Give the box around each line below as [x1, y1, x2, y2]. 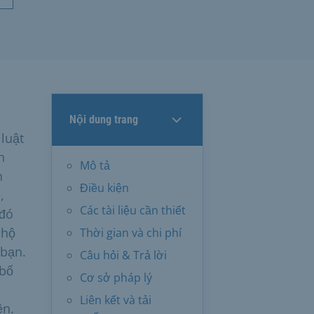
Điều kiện [80, 179, 129, 196]
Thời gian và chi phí [80, 224, 182, 240]
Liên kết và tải [80, 292, 151, 308]
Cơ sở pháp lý [80, 269, 152, 285]
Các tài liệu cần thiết [80, 202, 186, 218]
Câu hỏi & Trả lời [80, 247, 167, 263]
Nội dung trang [69, 112, 138, 126]
